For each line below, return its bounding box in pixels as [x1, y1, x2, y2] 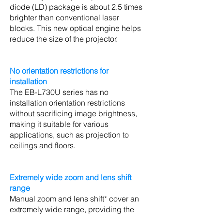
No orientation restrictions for [10, 66, 108, 76]
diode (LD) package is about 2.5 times [10, 2, 142, 12]
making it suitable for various [10, 119, 108, 129]
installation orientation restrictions [10, 98, 125, 108]
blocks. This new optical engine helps [10, 23, 141, 33]
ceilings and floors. [10, 140, 76, 150]
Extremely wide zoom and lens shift [10, 172, 131, 182]
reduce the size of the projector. [10, 34, 118, 44]
